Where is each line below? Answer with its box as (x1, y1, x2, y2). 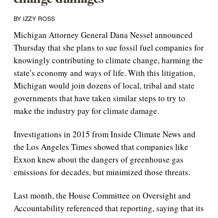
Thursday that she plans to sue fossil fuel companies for (13, 42, 204, 53)
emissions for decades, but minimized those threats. (13, 166, 190, 178)
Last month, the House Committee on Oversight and (13, 190, 191, 201)
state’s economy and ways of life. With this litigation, (13, 67, 195, 78)
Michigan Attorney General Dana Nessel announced (13, 29, 193, 40)
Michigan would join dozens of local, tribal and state (13, 80, 195, 91)
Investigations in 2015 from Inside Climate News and (13, 128, 196, 140)
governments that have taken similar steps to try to (13, 92, 185, 104)
